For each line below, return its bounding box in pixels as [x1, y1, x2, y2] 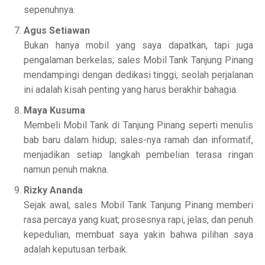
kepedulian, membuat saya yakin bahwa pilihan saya [24, 229, 253, 241]
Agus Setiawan [24, 25, 90, 37]
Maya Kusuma [24, 105, 85, 117]
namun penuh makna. [24, 164, 108, 176]
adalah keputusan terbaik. [24, 244, 128, 256]
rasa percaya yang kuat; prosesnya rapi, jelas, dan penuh [24, 214, 253, 226]
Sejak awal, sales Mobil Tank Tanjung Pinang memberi [24, 199, 253, 211]
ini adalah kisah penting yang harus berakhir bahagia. [24, 84, 238, 96]
